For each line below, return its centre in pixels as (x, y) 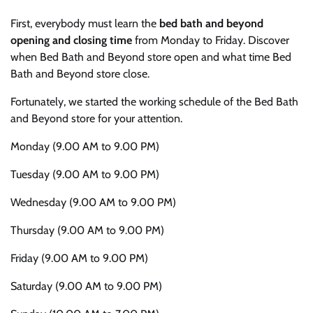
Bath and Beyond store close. (80, 73)
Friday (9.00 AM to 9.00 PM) (79, 258)
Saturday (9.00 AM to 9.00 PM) (86, 286)
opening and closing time (71, 40)
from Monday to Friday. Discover (211, 40)
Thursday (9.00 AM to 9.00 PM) (87, 230)
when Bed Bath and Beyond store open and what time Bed (151, 57)
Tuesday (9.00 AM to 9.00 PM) (85, 174)
